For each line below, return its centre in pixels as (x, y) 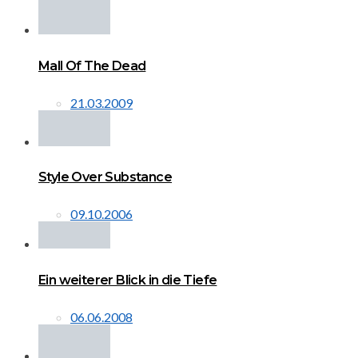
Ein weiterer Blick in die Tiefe (128, 280)
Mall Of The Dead (92, 66)
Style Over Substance (105, 177)
